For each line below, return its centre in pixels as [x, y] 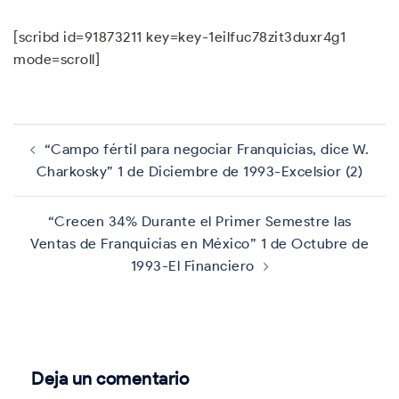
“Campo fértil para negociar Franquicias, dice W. [207, 149]
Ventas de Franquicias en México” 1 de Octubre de [199, 244]
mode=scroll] [57, 59]
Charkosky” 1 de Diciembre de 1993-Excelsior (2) [199, 171]
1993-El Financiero [192, 266]
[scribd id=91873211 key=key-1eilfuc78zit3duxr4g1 [179, 37]
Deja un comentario [110, 379]
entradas [55, 170]
